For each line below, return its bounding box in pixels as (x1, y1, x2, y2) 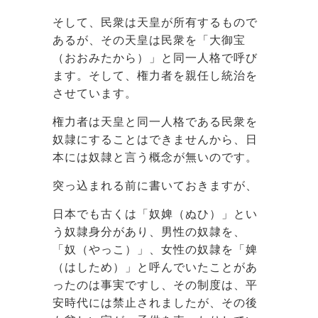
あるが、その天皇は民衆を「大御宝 (53, 33, 246, 46)
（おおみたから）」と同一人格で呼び (53, 51, 258, 64)
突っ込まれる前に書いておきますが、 (53, 179, 258, 192)
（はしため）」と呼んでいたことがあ (53, 261, 258, 273)
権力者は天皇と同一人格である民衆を (53, 115, 258, 128)
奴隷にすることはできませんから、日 (53, 133, 258, 146)
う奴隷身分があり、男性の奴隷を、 (53, 225, 246, 238)
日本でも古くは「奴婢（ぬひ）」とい (53, 207, 258, 220)
